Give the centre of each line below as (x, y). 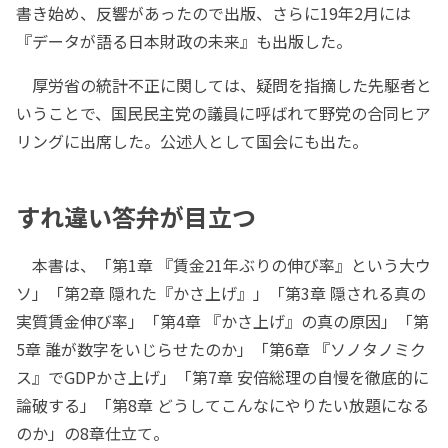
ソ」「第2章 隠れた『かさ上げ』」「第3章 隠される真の (221, 293)
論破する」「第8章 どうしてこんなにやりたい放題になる (222, 405)
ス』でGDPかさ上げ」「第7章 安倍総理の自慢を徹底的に (222, 377)
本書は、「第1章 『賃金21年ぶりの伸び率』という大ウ (223, 265)
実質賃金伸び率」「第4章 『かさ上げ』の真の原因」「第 (222, 321)
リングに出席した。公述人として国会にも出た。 (192, 141)
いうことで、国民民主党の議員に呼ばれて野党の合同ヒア (223, 113)
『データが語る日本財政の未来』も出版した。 (184, 41)
